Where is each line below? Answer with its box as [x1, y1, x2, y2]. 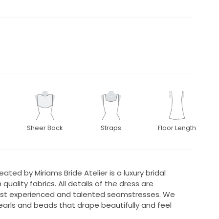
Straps [101, 123, 122, 132]
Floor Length [158, 123, 197, 132]
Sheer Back [27, 123, 63, 132]
